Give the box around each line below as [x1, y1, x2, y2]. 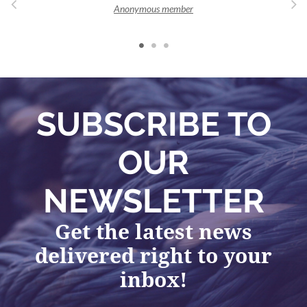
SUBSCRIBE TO [36, 105, 271, 144]
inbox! [120, 268, 187, 293]
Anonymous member [114, 3, 193, 15]
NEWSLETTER [42, 182, 265, 221]
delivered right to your [35, 244, 272, 269]
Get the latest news [55, 220, 252, 245]
